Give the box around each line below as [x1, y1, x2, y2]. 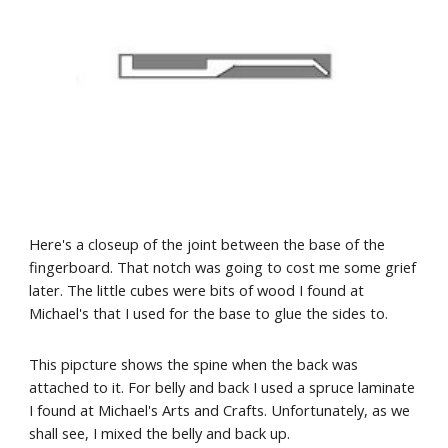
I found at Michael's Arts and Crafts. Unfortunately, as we [29, 400, 411, 420]
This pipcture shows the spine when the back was [29, 354, 359, 374]
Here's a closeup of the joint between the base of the [29, 234, 386, 254]
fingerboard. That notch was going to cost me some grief [29, 257, 417, 277]
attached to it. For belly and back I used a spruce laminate [29, 377, 416, 397]
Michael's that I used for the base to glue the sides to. [29, 303, 389, 323]
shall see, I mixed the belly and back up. [29, 423, 291, 443]
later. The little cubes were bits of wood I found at [29, 280, 365, 300]
